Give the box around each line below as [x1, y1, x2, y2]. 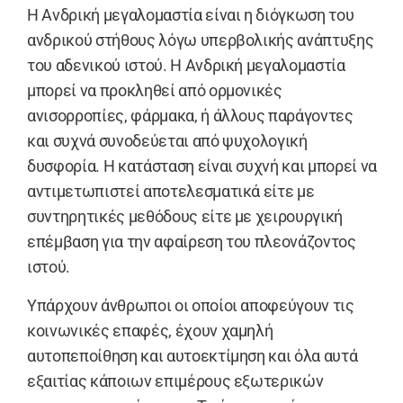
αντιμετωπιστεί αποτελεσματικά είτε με [27, 182, 315, 201]
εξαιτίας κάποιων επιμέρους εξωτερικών [27, 371, 324, 390]
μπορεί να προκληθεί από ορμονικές [27, 81, 282, 101]
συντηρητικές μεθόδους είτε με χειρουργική [27, 207, 344, 227]
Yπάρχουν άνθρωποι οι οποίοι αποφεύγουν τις [27, 295, 354, 315]
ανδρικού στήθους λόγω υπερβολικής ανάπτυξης [27, 31, 374, 50]
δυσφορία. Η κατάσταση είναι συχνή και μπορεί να [27, 157, 378, 176]
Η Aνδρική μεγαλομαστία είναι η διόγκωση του [27, 5, 354, 25]
